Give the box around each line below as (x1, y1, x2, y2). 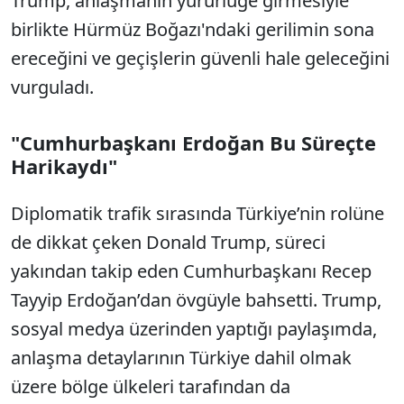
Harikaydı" (11, 152, 117, 179)
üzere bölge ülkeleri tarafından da (11, 374, 290, 399)
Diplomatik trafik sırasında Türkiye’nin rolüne (11, 201, 384, 225)
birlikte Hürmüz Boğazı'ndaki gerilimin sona (11, 17, 374, 41)
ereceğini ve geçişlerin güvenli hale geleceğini (11, 46, 390, 70)
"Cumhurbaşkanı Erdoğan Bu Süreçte (11, 129, 376, 156)
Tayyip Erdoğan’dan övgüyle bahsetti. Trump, (11, 288, 381, 312)
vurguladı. (11, 75, 94, 99)
